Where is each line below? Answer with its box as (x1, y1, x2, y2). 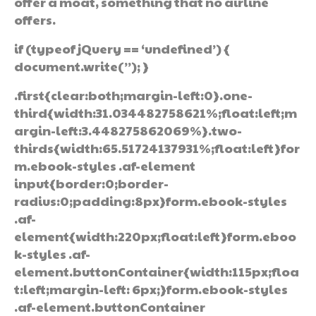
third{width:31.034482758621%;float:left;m (14, 103, 297, 121)
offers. (14, 10, 56, 28)
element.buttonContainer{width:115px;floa (14, 262, 299, 280)
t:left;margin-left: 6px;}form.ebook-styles (14, 279, 288, 298)
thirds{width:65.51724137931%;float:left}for (14, 138, 300, 157)
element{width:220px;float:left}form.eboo (14, 226, 296, 245)
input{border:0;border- (14, 174, 169, 192)
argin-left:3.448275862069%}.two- (14, 121, 242, 139)
